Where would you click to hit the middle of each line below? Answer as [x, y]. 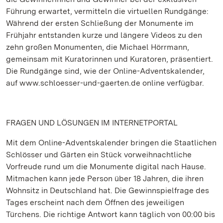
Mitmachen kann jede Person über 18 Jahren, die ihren [105, 178]
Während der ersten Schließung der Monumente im [100, 23]
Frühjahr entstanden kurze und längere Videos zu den [104, 35]
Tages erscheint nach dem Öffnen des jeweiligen [95, 202]
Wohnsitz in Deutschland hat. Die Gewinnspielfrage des [108, 190]
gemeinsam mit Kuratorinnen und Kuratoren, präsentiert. [110, 59]
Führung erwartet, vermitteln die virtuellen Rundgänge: [107, 11]
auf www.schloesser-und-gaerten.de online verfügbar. [106, 83]
